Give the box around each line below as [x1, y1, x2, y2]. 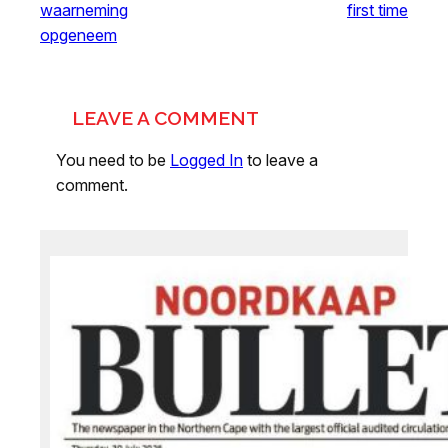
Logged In [170, 150, 243, 171]
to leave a [243, 150, 318, 171]
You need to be [56, 150, 170, 171]
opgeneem [40, 25, 117, 46]
